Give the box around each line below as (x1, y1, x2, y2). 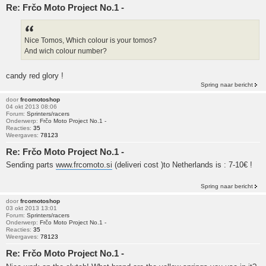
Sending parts (6, 160, 56, 170)
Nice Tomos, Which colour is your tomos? (24, 36, 157, 45)
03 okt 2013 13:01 (6, 205, 57, 212)
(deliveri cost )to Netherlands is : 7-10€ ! (112, 160, 252, 170)
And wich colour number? (24, 46, 107, 55)
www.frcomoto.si (56, 160, 112, 170)
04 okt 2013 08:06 (6, 103, 57, 110)
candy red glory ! (6, 71, 64, 80)
